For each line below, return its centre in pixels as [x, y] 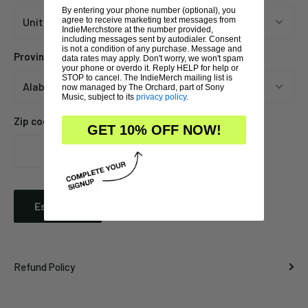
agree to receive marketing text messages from [149, 20]
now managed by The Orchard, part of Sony [143, 87]
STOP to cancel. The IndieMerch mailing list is [147, 77]
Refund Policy [44, 266]
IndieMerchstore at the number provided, [137, 29]
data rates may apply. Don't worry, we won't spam [153, 58]
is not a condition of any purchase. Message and [152, 48]
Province [35, 56]
